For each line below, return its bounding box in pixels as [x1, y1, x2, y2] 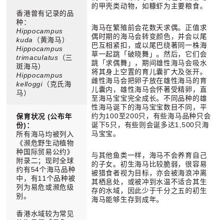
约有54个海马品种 [16, 165, 76, 174]
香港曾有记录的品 [16, 9, 74, 18]
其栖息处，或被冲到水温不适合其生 [91, 178, 207, 186]
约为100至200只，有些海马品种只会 [91, 112, 211, 120]
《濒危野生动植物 [16, 139, 74, 147]
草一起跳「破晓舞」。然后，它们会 [91, 50, 207, 58]
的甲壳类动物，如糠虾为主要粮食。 [91, 2, 207, 10]
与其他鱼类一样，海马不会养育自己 [91, 151, 207, 160]
